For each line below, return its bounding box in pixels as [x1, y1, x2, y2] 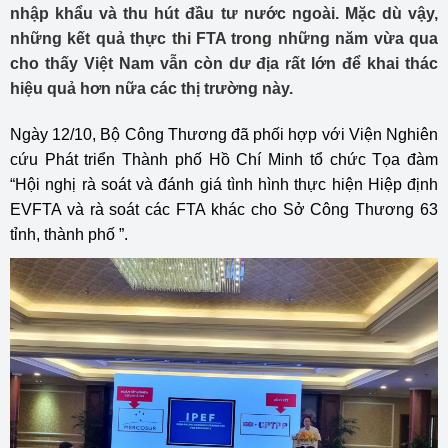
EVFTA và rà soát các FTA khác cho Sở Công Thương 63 [10, 201, 438, 218]
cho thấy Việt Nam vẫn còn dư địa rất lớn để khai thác [10, 55, 438, 72]
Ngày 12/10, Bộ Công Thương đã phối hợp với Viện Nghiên [10, 126, 438, 143]
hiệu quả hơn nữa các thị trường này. [10, 80, 293, 97]
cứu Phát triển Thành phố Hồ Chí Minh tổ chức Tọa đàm [10, 151, 438, 168]
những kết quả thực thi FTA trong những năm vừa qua [10, 30, 438, 47]
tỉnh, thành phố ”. [10, 226, 128, 243]
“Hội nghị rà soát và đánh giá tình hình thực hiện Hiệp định [10, 176, 438, 193]
